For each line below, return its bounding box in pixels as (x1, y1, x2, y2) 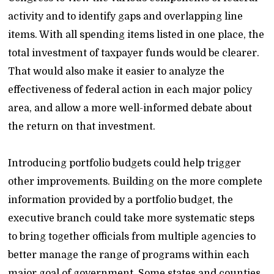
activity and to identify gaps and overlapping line (8, 11, 243, 22)
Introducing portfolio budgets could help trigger (8, 158, 242, 169)
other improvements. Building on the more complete (8, 176, 263, 187)
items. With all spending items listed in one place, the (8, 29, 265, 40)
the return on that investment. (8, 121, 156, 132)
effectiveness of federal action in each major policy (8, 84, 253, 95)
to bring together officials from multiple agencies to (8, 231, 256, 242)
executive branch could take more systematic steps (8, 213, 255, 224)
